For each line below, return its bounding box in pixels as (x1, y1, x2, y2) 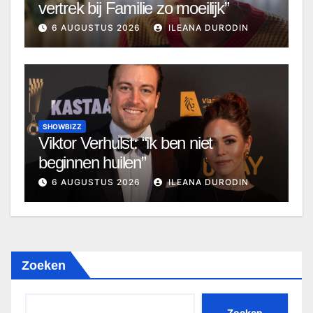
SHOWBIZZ (43, 122, 82, 131)
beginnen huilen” (38, 152, 146, 172)
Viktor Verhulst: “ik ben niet (38, 133, 213, 152)
